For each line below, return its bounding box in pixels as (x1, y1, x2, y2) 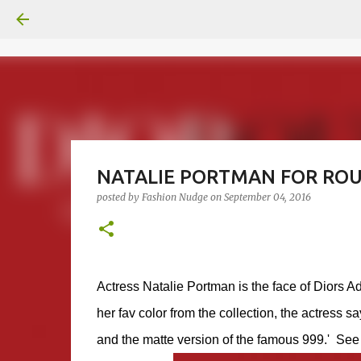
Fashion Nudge (141, 191, 208, 203)
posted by (96, 191, 142, 203)
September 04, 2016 (223, 191, 311, 203)
